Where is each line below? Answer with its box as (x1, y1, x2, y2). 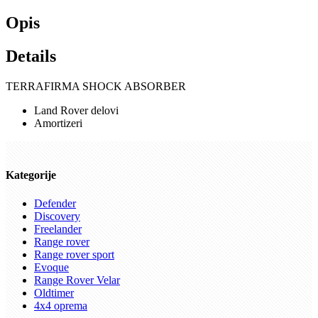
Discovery (34, 209, 80, 222)
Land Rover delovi (34, 104, 119, 117)
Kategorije (6, 169, 56, 182)
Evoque (34, 261, 69, 273)
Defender (34, 197, 76, 209)
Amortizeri (34, 117, 82, 130)
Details (6, 47, 56, 66)
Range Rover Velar (34, 273, 120, 286)
